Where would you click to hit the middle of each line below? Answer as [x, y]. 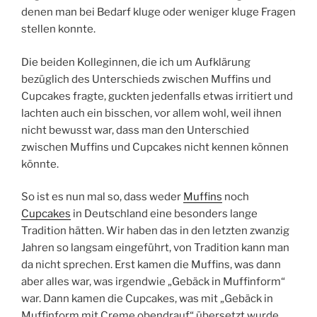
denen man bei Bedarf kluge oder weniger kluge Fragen [158, 12]
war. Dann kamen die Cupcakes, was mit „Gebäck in [147, 299]
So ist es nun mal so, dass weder [102, 197]
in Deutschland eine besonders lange [164, 214]
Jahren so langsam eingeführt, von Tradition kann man [155, 248]
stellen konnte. [58, 29]
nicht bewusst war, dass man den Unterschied [135, 130]
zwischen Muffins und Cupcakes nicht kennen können [155, 147]
